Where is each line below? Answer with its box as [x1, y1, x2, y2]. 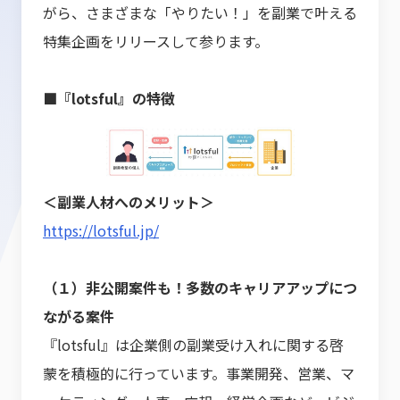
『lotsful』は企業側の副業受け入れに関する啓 [43, 334, 344, 355]
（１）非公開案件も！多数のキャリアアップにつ [43, 277, 357, 298]
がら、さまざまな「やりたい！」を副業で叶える [43, 2, 357, 23]
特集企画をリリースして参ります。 [43, 30, 269, 52]
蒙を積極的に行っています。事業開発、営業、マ [43, 362, 354, 384]
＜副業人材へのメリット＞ [43, 191, 214, 212]
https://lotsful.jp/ [43, 220, 159, 241]
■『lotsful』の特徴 [43, 87, 175, 109]
